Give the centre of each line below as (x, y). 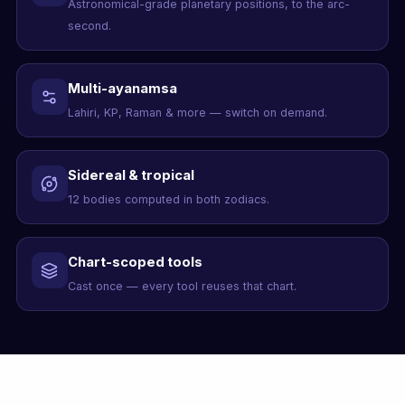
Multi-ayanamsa (122, 89)
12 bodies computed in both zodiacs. (168, 200)
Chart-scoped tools (135, 263)
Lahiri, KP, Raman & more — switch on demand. (197, 113)
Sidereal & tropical (131, 176)
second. (89, 26)
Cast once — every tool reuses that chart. (182, 287)
